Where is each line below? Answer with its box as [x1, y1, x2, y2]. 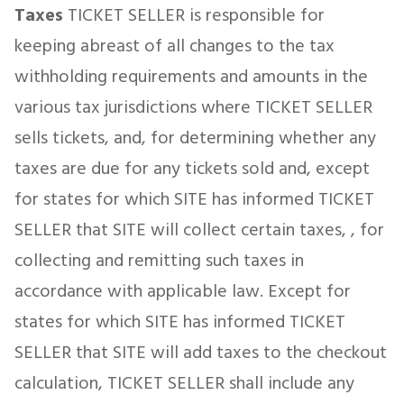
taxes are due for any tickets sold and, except [14, 154, 370, 183]
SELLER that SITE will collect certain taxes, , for [14, 216, 384, 244]
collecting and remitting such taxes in [14, 246, 304, 275]
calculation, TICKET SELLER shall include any [14, 369, 354, 398]
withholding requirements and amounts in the [14, 62, 368, 91]
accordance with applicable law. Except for [14, 277, 351, 306]
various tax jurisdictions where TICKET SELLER [14, 93, 372, 122]
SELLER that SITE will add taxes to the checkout [14, 338, 387, 367]
